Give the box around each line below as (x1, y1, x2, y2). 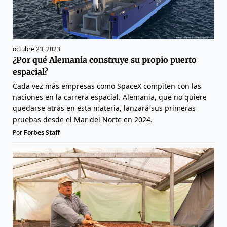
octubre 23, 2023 (13, 44, 60, 53)
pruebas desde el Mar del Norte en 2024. (13, 114, 153, 124)
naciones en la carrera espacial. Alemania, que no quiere (13, 92, 207, 102)
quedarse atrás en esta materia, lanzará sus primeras (13, 103, 196, 113)
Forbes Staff (24, 128, 60, 137)
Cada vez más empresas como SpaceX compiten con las (13, 81, 201, 91)
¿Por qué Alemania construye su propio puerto (13, 54, 197, 65)
